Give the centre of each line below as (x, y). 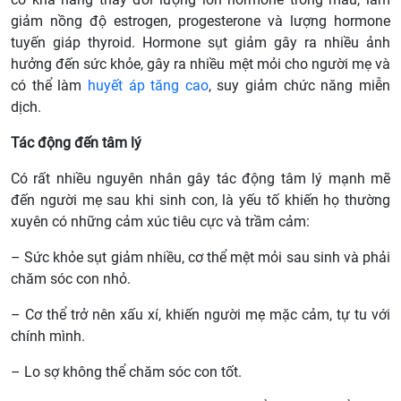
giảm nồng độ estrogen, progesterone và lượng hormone (200, 21)
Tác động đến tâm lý (76, 143)
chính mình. (48, 337)
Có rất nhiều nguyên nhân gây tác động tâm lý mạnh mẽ (200, 179)
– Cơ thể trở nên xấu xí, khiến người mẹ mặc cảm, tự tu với (200, 315)
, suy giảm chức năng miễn (299, 86)
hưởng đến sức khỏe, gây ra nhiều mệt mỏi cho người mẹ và (200, 64)
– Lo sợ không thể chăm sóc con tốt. (126, 372)
